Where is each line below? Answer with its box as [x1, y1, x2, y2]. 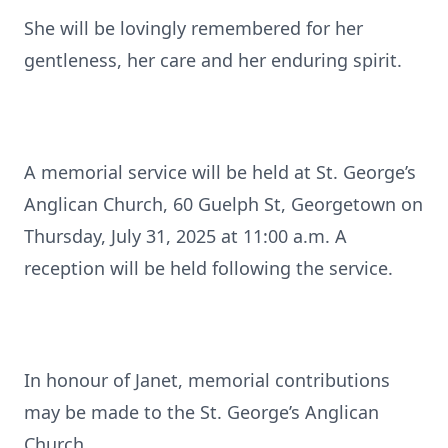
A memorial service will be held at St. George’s [24, 160, 416, 184]
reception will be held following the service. [24, 256, 393, 280]
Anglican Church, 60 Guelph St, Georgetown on [24, 192, 423, 216]
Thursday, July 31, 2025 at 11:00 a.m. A [24, 224, 347, 248]
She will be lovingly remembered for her [24, 16, 363, 40]
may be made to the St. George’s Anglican [24, 400, 379, 424]
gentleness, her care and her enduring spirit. [24, 48, 402, 72]
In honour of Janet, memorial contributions [24, 368, 390, 392]
